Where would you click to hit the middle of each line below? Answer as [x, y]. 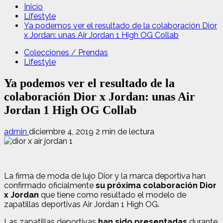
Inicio [33, 7]
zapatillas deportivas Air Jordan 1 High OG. [82, 204]
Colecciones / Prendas [66, 53]
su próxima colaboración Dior [155, 185]
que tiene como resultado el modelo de [112, 195]
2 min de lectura [125, 131]
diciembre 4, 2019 [62, 131]
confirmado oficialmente [49, 185]
